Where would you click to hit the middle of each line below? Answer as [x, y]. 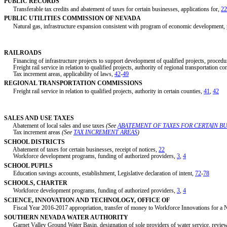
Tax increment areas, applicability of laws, [59, 74]
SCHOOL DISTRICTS [34, 142]
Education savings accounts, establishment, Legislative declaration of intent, [100, 174]
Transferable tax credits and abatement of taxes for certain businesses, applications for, [112, 9]
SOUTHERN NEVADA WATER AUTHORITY [66, 217]
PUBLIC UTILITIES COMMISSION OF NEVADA [72, 18]
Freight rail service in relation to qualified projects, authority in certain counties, [104, 91]
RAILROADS [23, 53]
